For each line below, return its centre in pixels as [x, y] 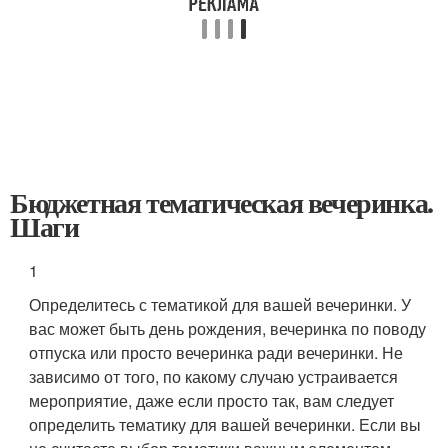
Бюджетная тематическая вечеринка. [221, 202]
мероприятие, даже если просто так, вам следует [212, 400]
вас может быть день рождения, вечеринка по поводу [228, 328]
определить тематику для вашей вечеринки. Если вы [225, 424]
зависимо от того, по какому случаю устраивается [214, 376]
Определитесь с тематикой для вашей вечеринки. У [220, 304]
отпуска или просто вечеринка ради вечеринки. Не [216, 352]
